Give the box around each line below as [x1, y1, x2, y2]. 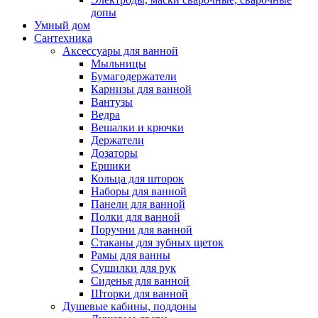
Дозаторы [91, 147, 138, 159]
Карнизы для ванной [91, 83, 192, 95]
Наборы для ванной [91, 185, 187, 197]
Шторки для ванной [91, 287, 188, 300]
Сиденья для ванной [91, 275, 190, 287]
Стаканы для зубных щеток [91, 236, 224, 248]
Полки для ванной [91, 211, 180, 223]
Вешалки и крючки [91, 121, 184, 133]
